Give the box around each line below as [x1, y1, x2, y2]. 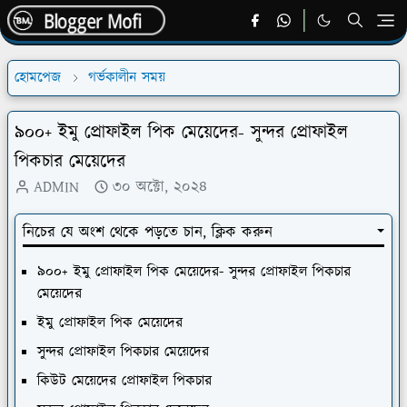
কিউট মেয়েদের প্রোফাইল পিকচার [37, 371, 217, 392]
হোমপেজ [15, 67, 61, 88]
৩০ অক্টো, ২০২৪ [113, 176, 207, 198]
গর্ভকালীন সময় [88, 67, 165, 88]
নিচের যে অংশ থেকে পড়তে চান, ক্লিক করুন [23, 222, 273, 243]
